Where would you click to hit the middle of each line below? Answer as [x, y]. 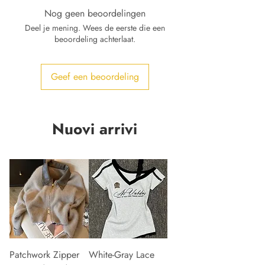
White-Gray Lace [121, 254]
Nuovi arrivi [95, 129]
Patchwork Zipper [44, 254]
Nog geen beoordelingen [95, 14]
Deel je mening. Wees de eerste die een [95, 28]
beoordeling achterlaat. [95, 39]
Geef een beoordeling [95, 77]
